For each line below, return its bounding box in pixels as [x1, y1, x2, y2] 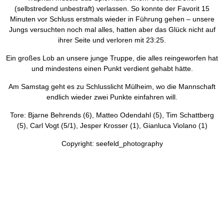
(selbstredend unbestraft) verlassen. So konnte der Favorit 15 [14, 4, 209, 13]
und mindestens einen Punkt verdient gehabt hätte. [31, 64, 193, 73]
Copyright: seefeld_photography [61, 139, 163, 148]
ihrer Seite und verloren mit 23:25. [58, 36, 166, 44]
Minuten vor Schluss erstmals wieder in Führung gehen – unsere [9, 15, 214, 23]
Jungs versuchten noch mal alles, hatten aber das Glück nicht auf [8, 25, 215, 34]
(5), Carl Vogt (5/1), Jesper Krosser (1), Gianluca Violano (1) [16, 121, 207, 130]
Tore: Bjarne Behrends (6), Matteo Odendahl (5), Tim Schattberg [10, 111, 214, 119]
